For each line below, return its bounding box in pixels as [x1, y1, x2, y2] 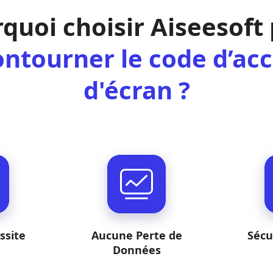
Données [112, 242, 161, 257]
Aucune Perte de [91, 227, 182, 243]
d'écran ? [83, 73, 190, 107]
